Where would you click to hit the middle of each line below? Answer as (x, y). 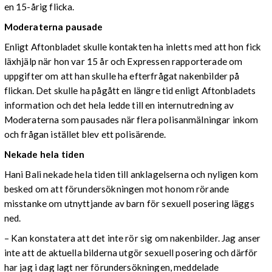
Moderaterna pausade (53, 26)
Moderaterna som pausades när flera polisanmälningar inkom (131, 119)
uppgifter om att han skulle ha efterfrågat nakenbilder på (122, 76)
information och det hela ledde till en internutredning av (119, 105)
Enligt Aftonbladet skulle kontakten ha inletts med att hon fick (133, 46)
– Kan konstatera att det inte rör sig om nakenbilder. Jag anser (132, 238)
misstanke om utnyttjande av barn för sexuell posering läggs (129, 204)
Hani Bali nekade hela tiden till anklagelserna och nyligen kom (131, 175)
